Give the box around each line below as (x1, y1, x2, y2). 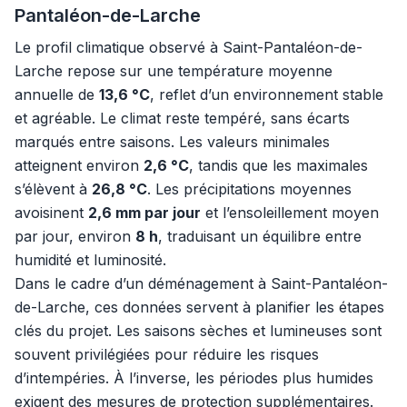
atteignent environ (15, 156, 144, 174)
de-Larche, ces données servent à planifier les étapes (15, 298, 384, 316)
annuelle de (15, 85, 99, 104)
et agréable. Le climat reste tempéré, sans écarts (15, 109, 350, 127)
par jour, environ (15, 227, 135, 245)
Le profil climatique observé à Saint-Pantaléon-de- (15, 38, 362, 56)
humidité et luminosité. (15, 251, 166, 269)
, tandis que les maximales (189, 156, 368, 174)
